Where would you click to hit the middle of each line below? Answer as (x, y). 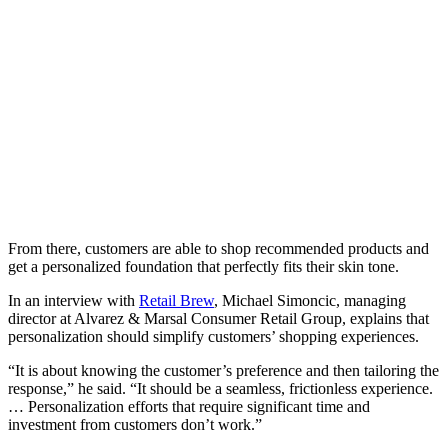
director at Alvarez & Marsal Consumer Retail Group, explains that (218, 319)
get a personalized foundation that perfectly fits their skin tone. (203, 267)
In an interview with (73, 301)
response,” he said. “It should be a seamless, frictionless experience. (220, 389)
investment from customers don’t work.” (135, 425)
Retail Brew (176, 301)
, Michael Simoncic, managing (310, 301)
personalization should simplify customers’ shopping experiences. (213, 337)
